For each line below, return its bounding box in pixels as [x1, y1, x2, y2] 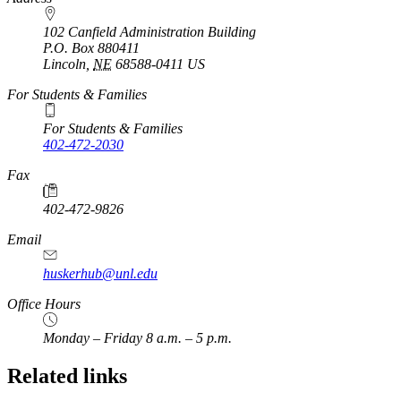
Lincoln [43, 56, 86, 73]
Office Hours [7, 296, 81, 312]
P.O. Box [43, 40, 98, 56]
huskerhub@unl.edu [43, 266, 158, 282]
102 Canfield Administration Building [43, 24, 256, 40]
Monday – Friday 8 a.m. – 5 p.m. [43, 330, 232, 346]
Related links [7, 364, 127, 388]
